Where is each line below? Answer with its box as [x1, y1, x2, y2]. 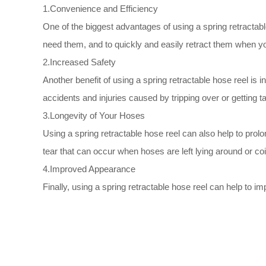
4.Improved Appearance [43, 164, 135, 174]
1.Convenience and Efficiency [43, 4, 158, 14]
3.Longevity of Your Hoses [43, 110, 145, 121]
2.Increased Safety [43, 57, 116, 67]
